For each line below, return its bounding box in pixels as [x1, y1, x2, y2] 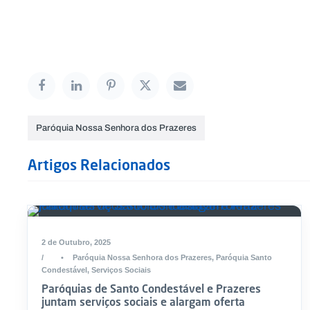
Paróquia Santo [216, 253, 272, 262]
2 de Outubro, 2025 [42, 238, 111, 246]
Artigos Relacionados [28, 156, 170, 174]
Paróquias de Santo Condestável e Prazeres [42, 282, 261, 295]
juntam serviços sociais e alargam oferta [42, 295, 245, 308]
